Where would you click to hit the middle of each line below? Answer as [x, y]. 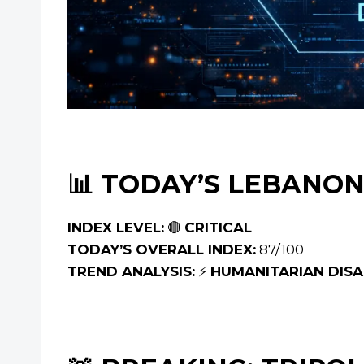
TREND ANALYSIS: [131, 272]
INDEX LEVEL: [116, 228]
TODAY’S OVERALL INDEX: [162, 250]
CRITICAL [218, 228]
